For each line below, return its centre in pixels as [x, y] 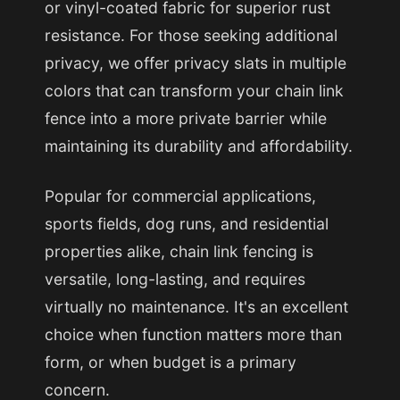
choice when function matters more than [193, 334]
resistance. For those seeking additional [191, 35]
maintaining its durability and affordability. [199, 146]
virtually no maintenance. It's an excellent [196, 307]
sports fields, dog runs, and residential [187, 224]
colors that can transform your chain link [194, 91]
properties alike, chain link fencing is [179, 251]
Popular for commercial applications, [180, 196]
